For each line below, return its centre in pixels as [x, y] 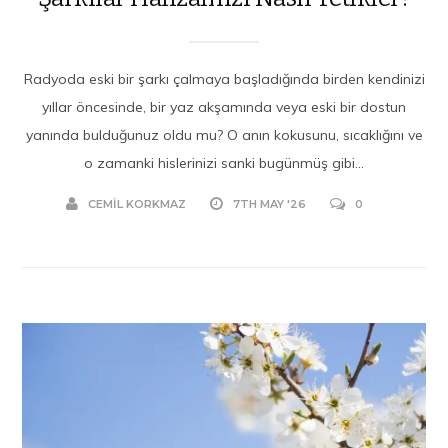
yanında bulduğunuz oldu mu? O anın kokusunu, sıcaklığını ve [224, 134]
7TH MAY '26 [269, 203]
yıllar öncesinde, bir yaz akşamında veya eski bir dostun [224, 106]
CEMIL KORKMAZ [136, 203]
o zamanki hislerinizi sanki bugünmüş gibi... [224, 162]
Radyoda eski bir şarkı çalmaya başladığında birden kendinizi [224, 78]
